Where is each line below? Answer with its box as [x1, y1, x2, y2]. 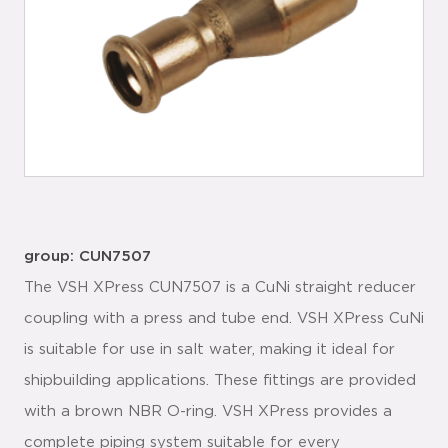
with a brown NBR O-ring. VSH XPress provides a [24, 404, 392, 419]
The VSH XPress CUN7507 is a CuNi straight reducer [24, 280, 416, 295]
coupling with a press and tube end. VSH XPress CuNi [24, 311, 424, 326]
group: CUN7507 [24, 249, 151, 264]
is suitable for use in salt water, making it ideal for [24, 342, 395, 357]
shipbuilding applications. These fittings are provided [24, 373, 416, 388]
